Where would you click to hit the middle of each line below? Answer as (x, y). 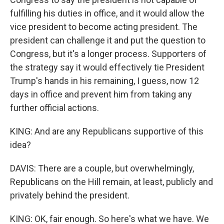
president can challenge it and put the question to (108, 40)
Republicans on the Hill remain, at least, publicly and (111, 182)
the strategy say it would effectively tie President (107, 67)
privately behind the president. (70, 195)
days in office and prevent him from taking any (101, 94)
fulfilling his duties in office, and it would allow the (107, 13)
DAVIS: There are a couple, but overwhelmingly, (102, 168)
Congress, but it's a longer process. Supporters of (108, 54)
